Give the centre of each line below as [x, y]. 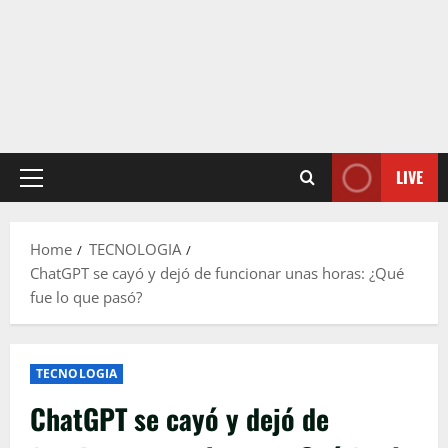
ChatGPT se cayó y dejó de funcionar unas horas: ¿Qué [217, 273]
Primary [58, 187]
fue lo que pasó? [86, 297]
